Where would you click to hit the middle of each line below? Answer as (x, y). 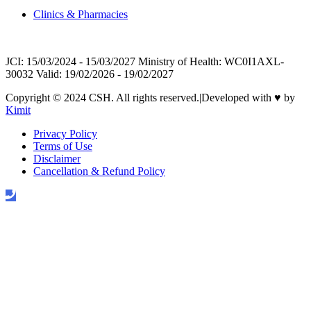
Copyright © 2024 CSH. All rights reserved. (102, 98)
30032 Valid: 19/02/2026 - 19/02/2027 (90, 74)
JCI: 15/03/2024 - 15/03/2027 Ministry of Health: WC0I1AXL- (145, 62)
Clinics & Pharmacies (81, 15)
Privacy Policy (65, 134)
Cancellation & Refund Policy (99, 171)
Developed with (236, 98)
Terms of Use (63, 146)
